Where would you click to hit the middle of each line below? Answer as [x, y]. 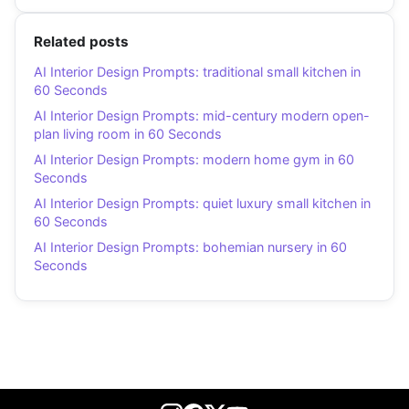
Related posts [81, 41]
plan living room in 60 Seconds [128, 133]
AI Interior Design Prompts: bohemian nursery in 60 [190, 246]
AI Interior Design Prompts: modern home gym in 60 [194, 159]
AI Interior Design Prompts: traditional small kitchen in [197, 71]
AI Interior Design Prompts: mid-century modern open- [202, 115]
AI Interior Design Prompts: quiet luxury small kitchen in [202, 203]
